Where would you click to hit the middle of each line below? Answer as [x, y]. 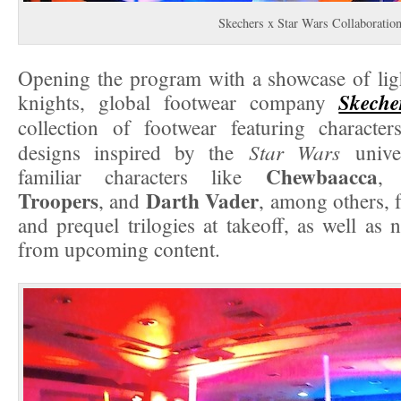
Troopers [58, 200]
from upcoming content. [119, 248]
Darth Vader [202, 200]
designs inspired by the [133, 152]
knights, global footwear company [179, 102]
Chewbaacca [321, 176]
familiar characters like [142, 176]
